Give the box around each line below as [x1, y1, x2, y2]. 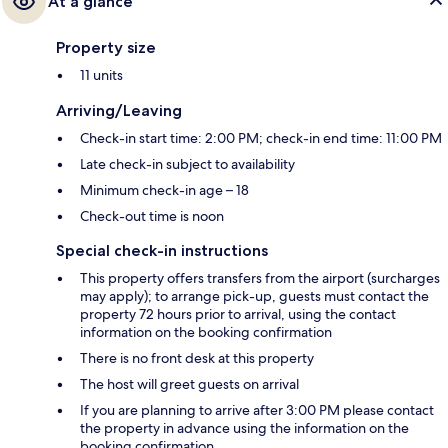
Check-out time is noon [80, 207, 224, 226]
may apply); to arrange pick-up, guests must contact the [80, 287, 429, 306]
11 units [80, 66, 123, 85]
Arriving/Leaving [56, 101, 182, 121]
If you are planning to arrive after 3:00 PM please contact [80, 401, 434, 420]
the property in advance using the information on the [80, 419, 409, 438]
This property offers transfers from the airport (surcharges [80, 269, 440, 288]
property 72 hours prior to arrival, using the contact [80, 305, 396, 324]
